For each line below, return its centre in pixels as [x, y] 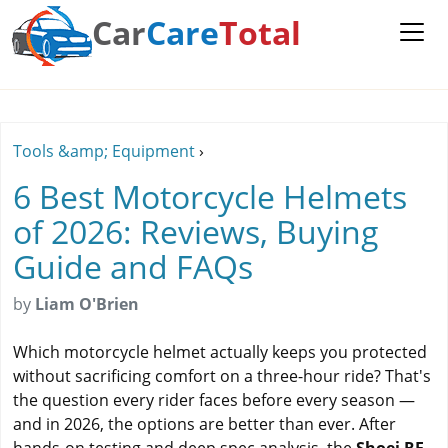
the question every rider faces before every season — [214, 400]
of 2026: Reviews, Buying [196, 231]
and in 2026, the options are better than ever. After [204, 424]
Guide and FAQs [133, 266]
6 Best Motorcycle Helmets [210, 196]
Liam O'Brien [87, 304]
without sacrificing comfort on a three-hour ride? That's [222, 376]
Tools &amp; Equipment [104, 151]
